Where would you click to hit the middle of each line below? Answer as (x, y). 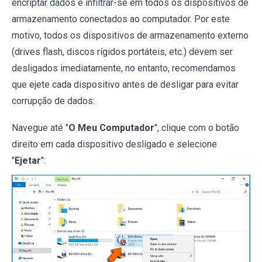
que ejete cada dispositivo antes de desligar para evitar (125, 85)
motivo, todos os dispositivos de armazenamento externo (130, 36)
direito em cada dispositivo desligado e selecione (114, 144)
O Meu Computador (111, 128)
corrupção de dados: (53, 101)
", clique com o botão (197, 128)
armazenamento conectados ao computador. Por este (121, 19)
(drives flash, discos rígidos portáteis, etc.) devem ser (122, 52)
